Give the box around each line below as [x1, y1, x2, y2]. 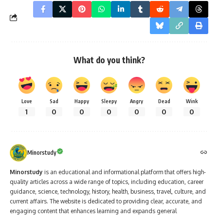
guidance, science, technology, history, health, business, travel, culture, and [10, 187, 206, 195]
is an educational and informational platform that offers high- [43, 168, 206, 176]
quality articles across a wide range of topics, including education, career [10, 178, 203, 185]
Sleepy [101, 97, 117, 104]
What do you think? [73, 54, 145, 65]
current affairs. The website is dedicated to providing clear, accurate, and [10, 197, 202, 205]
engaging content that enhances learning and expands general [10, 207, 177, 215]
